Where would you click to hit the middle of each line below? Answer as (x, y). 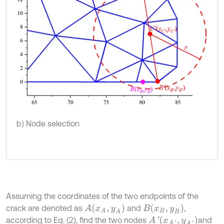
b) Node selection (48, 123)
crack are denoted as (45, 208)
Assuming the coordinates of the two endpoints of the (102, 196)
